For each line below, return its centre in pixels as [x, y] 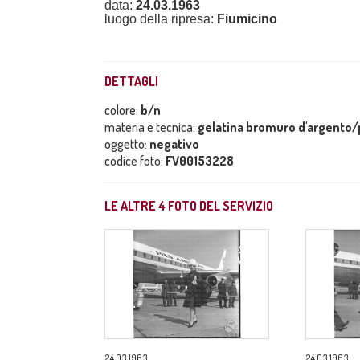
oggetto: [127, 144]
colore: [123, 110]
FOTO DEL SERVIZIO [219, 206]
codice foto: [135, 161]
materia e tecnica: [151, 127]
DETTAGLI [131, 81]
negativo [174, 144]
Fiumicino [247, 19]
